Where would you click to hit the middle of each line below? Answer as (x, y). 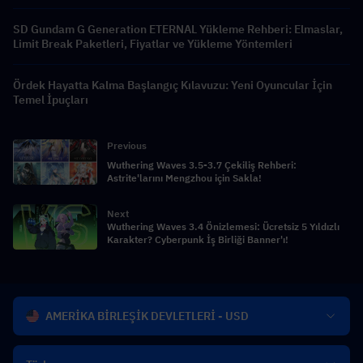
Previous (127, 145)
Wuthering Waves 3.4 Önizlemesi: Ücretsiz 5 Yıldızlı (223, 226)
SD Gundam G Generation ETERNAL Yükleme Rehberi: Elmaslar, (178, 29)
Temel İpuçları (51, 99)
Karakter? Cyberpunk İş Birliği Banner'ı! (198, 239)
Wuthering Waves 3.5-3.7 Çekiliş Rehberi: (202, 164)
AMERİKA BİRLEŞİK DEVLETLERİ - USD (147, 316)
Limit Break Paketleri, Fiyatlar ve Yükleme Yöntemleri (153, 43)
